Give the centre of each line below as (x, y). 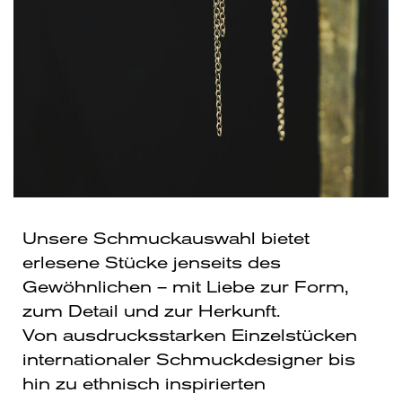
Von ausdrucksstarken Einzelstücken (190, 337)
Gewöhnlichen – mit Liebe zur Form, (186, 289)
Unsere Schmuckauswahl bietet (166, 240)
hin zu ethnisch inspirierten (144, 386)
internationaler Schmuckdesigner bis (189, 362)
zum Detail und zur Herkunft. (152, 313)
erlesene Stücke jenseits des (152, 265)
